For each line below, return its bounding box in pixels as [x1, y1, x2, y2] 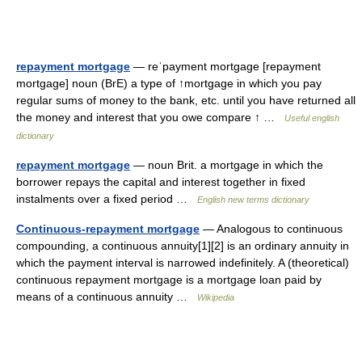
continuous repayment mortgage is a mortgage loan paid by [16, 273, 322, 286]
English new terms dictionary [197, 195, 309, 204]
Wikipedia [197, 293, 234, 302]
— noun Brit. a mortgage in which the [130, 158, 323, 171]
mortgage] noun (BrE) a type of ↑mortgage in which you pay [16, 77, 322, 90]
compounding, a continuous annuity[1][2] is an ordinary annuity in [16, 239, 349, 252]
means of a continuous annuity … [16, 290, 197, 303]
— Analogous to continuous [200, 222, 343, 235]
